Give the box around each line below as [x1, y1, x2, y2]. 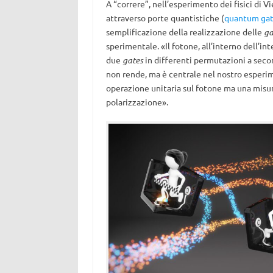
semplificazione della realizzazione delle [105, 26, 264, 37]
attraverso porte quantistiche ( [105, 12, 224, 23]
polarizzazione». [105, 96, 168, 107]
